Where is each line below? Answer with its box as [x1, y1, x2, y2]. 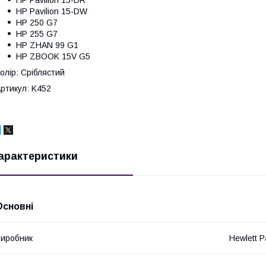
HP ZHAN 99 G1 [16, 40, 78, 50]
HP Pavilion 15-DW [16, 7, 87, 17]
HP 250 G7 [16, 18, 58, 28]
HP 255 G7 [16, 29, 58, 39]
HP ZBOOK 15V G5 [16, 52, 90, 62]
